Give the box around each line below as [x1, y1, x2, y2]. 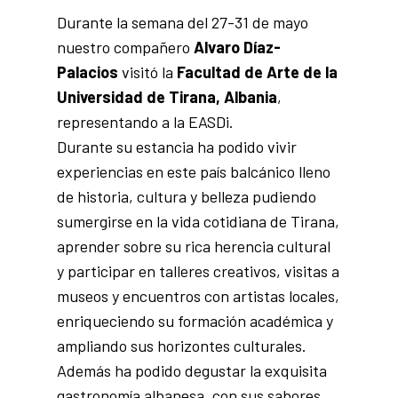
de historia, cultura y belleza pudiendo [57, 187, 317, 206]
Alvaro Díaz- [194, 37, 282, 57]
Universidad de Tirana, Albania [57, 87, 278, 107]
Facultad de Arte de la [177, 62, 338, 82]
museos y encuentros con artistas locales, [57, 286, 340, 306]
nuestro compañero [57, 37, 195, 57]
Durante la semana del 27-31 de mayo [57, 12, 309, 32]
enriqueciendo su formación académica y [57, 311, 334, 330]
